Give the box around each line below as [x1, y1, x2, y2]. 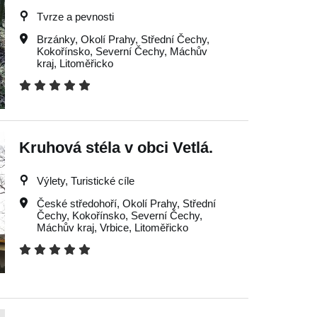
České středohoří [36, 197, 117, 209]
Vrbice [99, 221, 129, 234]
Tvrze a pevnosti [36, 11, 114, 23]
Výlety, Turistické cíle [36, 175, 134, 187]
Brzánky [36, 33, 75, 45]
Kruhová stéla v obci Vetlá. [18, 139, 213, 156]
